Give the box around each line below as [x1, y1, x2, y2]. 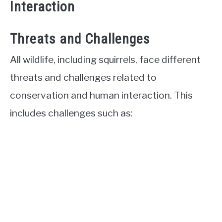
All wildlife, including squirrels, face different [10, 53, 201, 65]
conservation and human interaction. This [10, 89, 193, 101]
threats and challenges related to [10, 71, 157, 83]
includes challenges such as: [10, 107, 133, 119]
